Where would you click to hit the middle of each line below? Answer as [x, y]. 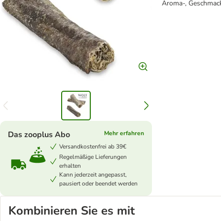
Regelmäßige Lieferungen [93, 157]
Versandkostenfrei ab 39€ [93, 147]
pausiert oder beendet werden [98, 184]
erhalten [70, 166]
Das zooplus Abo [39, 135]
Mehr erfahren [124, 133]
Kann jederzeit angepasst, [93, 175]
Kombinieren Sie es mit [72, 211]
